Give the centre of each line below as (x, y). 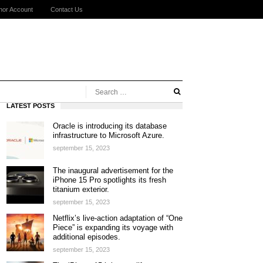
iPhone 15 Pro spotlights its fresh (109, 180)
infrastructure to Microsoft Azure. (109, 135)
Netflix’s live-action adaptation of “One (118, 218)
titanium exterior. (81, 189)
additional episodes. (87, 237)
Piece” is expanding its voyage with (113, 227)
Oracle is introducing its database (110, 126)
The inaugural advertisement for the (113, 171)
